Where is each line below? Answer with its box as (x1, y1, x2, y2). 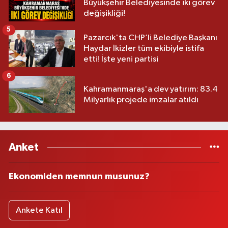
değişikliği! (83, 9, 125, 18)
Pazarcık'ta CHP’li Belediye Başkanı (83, 34, 217, 42)
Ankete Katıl (15, 206, 63, 215)
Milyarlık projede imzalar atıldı (83, 95, 198, 104)
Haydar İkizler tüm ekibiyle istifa (83, 44, 204, 53)
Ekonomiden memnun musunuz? (9, 172, 150, 182)
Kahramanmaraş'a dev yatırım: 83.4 (83, 84, 218, 94)
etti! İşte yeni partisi (83, 55, 158, 64)
